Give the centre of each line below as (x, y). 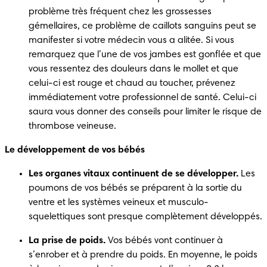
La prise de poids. (67, 240)
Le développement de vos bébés (76, 150)
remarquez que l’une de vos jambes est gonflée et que (145, 55)
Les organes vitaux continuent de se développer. (133, 174)
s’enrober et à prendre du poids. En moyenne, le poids (143, 255)
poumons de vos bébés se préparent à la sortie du (135, 188)
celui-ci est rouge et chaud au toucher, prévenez (132, 83)
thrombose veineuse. (72, 126)
